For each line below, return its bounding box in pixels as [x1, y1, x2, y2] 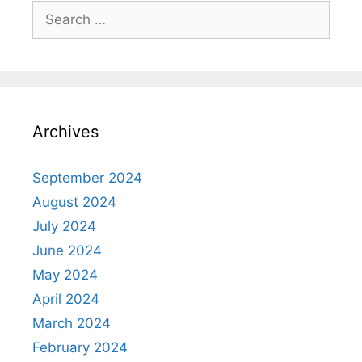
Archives [32, 122, 99, 141]
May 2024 [32, 267, 98, 283]
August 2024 [32, 194, 116, 210]
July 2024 [32, 218, 96, 234]
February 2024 [32, 339, 128, 356]
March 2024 [32, 315, 111, 331]
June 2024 [32, 242, 102, 259]
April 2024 [32, 291, 99, 307]
